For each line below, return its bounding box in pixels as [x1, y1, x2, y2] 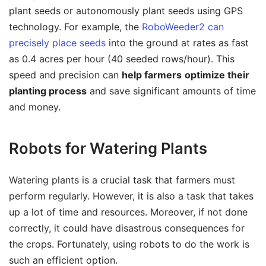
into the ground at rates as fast [106, 37, 249, 49]
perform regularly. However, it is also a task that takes [9, 189, 254, 202]
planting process [9, 85, 87, 97]
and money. [9, 101, 61, 113]
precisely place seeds [9, 37, 106, 49]
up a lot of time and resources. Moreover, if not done [9, 205, 248, 218]
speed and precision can [9, 69, 122, 81]
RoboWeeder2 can [142, 21, 224, 33]
